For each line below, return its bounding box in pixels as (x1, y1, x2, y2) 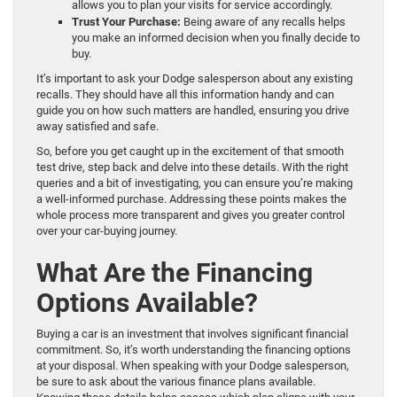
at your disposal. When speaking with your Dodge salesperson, (36, 358, 349, 372)
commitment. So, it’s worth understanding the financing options (36, 342, 351, 356)
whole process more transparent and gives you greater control (36, 207, 345, 222)
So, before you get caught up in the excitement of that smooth (36, 144, 344, 158)
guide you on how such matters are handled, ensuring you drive (36, 103, 349, 117)
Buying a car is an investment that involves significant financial (36, 326, 348, 340)
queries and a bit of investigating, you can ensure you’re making (36, 175, 353, 190)
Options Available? (36, 286, 258, 318)
